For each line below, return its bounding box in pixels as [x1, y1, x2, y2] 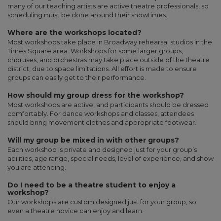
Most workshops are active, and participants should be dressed [7, 101, 209, 109]
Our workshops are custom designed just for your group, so [7, 198, 196, 206]
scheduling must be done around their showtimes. [7, 11, 167, 19]
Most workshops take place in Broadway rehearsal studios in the [7, 38, 212, 46]
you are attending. [7, 163, 66, 172]
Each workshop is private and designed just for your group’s [7, 146, 197, 154]
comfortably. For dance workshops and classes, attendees [7, 110, 194, 118]
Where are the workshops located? [7, 28, 142, 37]
